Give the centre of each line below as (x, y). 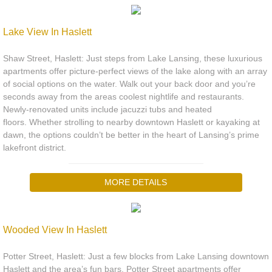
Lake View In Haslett (47, 32)
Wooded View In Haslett (56, 230)
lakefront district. (35, 148)
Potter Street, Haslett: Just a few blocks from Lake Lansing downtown (136, 256)
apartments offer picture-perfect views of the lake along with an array (135, 71)
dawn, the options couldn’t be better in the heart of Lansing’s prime (131, 135)
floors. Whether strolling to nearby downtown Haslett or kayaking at (131, 122)
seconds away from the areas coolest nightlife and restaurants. (124, 97)
